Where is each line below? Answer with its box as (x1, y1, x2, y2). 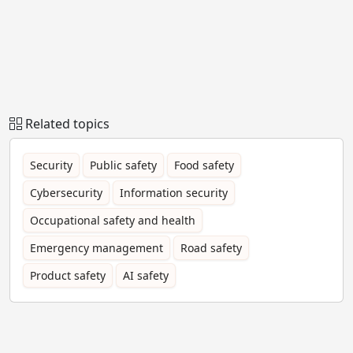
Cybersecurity (30, 184, 102, 200)
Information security (120, 184, 228, 200)
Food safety (174, 157, 234, 173)
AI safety (123, 267, 169, 283)
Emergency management (30, 240, 163, 255)
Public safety (90, 157, 157, 173)
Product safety (30, 267, 106, 283)
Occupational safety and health (30, 212, 195, 228)
